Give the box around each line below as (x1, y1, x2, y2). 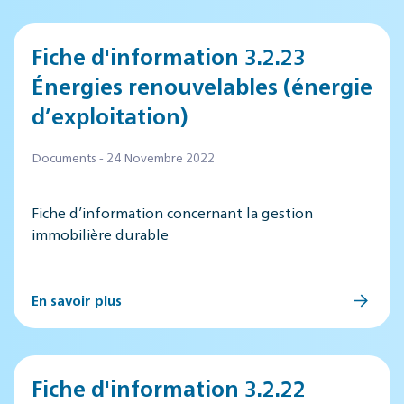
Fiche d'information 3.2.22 (32, 373, 306, 402)
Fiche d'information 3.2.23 (32, 41, 306, 70)
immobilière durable (32, 225, 169, 243)
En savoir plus (32, 291, 122, 308)
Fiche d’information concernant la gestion (32, 203, 313, 222)
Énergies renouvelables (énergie (32, 71, 372, 100)
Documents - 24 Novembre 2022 (32, 149, 215, 165)
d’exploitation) (32, 101, 188, 130)
